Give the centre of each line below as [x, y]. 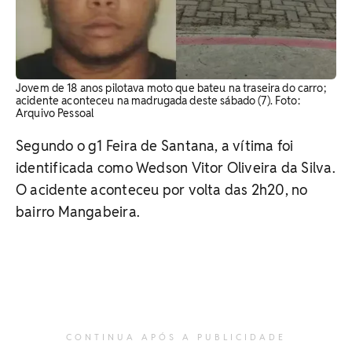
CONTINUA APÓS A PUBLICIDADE [176, 337]
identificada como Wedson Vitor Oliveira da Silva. [176, 167]
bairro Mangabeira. [78, 211]
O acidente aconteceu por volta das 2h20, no [162, 189]
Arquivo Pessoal [55, 113]
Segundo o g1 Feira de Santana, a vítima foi [155, 145]
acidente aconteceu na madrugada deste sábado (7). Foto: [158, 100]
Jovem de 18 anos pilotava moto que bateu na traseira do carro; [171, 88]
